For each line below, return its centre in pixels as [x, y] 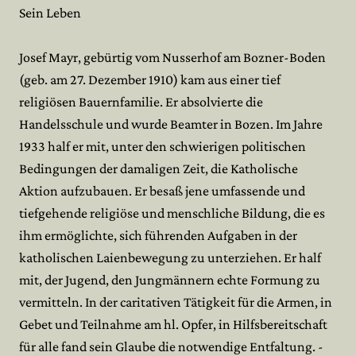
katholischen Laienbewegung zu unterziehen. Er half [170, 257]
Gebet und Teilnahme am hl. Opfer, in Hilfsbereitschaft [173, 324]
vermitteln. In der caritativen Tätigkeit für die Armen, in [176, 302]
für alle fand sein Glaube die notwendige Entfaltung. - [171, 346]
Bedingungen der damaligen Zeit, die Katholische [159, 168]
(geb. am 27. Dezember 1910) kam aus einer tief [150, 79]
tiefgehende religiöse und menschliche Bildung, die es [172, 213]
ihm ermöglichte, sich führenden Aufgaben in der [158, 235]
